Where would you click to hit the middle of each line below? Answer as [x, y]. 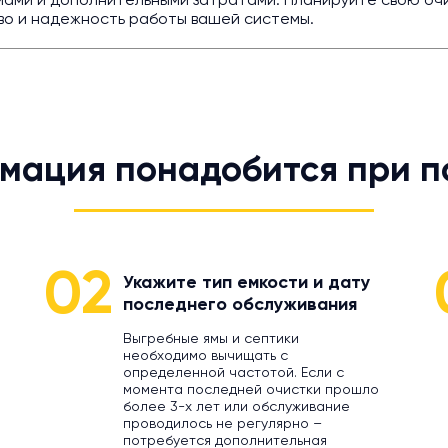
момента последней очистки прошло [250, 390]
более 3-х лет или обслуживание [236, 407]
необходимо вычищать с [205, 356]
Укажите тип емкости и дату [246, 283]
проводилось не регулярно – [222, 424]
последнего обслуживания [239, 305]
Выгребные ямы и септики [210, 339]
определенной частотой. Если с [233, 373]
